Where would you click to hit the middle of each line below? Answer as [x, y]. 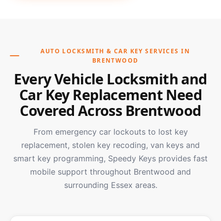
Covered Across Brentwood [110, 110]
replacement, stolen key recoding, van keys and [110, 145]
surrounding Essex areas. [110, 185]
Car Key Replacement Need [110, 95]
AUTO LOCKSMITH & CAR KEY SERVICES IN [115, 51]
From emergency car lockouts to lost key [110, 132]
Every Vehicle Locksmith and [110, 79]
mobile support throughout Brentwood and [110, 172]
